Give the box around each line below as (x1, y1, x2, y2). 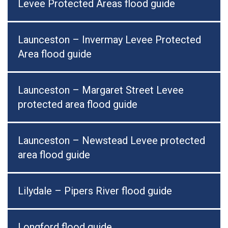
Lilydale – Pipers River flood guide (18, 185, 172, 197)
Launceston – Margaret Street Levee (18, 84, 184, 97)
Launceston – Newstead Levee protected (18, 134, 205, 147)
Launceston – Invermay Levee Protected (18, 34, 201, 46)
